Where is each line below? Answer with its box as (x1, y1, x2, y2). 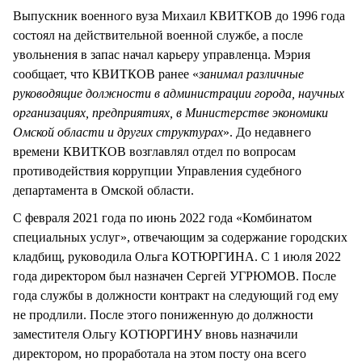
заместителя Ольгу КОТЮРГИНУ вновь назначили (13, 326, 298, 341)
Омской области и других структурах (13, 124, 223, 139)
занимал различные (199, 66, 304, 81)
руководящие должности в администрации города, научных (13, 86, 344, 100)
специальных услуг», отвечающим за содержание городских (13, 229, 347, 244)
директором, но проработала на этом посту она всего (13, 346, 306, 360)
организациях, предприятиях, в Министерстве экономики (13, 105, 328, 120)
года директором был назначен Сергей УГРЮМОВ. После (13, 268, 336, 283)
